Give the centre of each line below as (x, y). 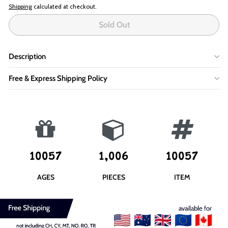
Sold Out (114, 24)
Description (27, 56)
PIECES (114, 177)
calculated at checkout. (64, 7)
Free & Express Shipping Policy (58, 78)
